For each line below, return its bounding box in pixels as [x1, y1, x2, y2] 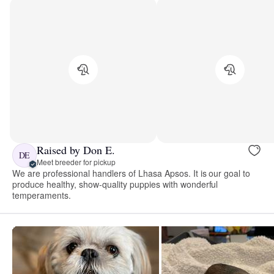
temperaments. [12, 188, 71, 201]
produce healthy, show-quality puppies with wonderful [12, 177, 218, 190]
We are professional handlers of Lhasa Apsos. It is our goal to [12, 166, 251, 179]
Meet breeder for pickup [37, 157, 116, 168]
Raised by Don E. [37, 143, 115, 158]
